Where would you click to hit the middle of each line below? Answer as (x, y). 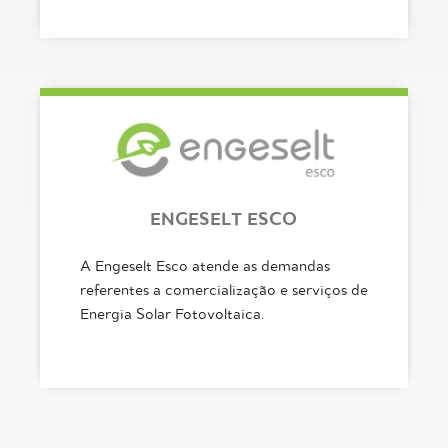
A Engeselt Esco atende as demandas (204, 266)
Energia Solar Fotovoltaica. (171, 314)
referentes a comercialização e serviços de (223, 290)
